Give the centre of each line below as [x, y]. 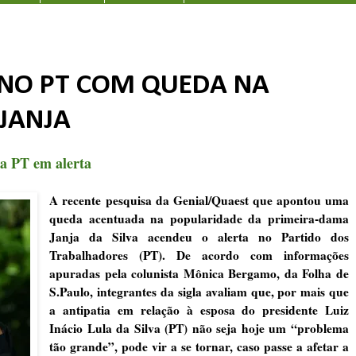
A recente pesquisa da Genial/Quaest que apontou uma [199, 200]
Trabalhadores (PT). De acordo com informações [199, 255]
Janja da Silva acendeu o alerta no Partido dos [199, 236]
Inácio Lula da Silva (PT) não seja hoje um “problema [199, 328]
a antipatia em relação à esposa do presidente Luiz [199, 310]
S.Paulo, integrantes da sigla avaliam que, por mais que [199, 291]
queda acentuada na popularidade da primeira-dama [199, 218]
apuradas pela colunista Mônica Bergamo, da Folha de [199, 273]
